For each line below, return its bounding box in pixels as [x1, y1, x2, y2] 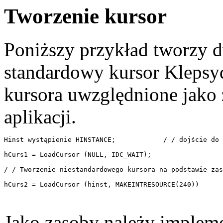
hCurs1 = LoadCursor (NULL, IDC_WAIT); [4, 150, 155, 158]
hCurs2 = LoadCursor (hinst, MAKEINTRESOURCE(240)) [4, 180, 203, 188]
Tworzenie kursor [4, 4, 167, 28]
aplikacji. [4, 106, 76, 127]
